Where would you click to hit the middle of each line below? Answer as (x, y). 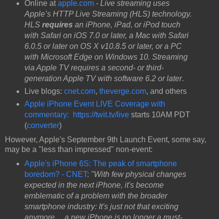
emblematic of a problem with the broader (96, 196)
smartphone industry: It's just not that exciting (101, 206)
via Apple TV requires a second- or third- (94, 67)
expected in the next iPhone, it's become (94, 185)
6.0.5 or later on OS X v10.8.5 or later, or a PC (103, 46)
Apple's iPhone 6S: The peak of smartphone (100, 163)
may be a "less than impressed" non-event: (79, 149)
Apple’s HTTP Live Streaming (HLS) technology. (108, 14)
